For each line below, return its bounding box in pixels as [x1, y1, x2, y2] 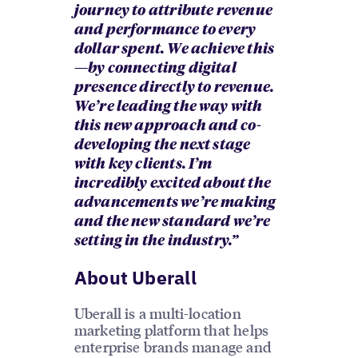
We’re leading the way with [74, 100, 263, 115]
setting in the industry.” [74, 234, 239, 249]
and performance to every [74, 23, 257, 38]
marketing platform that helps [74, 320, 269, 340]
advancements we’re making [74, 196, 276, 211]
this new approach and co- [74, 119, 262, 134]
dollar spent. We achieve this [74, 42, 275, 58]
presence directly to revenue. [74, 81, 275, 96]
